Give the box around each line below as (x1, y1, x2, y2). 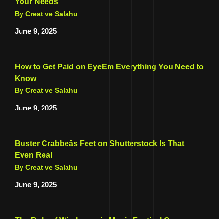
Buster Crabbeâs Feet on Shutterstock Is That (15, 139, 184, 148)
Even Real (15, 151, 52, 160)
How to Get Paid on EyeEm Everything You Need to (15, 63, 204, 71)
